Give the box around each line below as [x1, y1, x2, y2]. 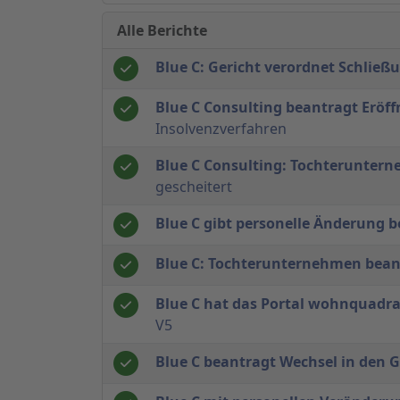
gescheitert [155, 176, 232, 196]
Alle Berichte [117, 20, 207, 40]
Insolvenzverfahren [155, 118, 287, 138]
